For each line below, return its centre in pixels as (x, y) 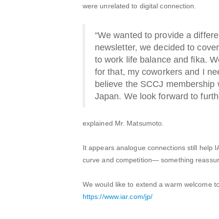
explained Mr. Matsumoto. (123, 123)
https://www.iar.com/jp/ (118, 197)
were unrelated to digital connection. (139, 6)
